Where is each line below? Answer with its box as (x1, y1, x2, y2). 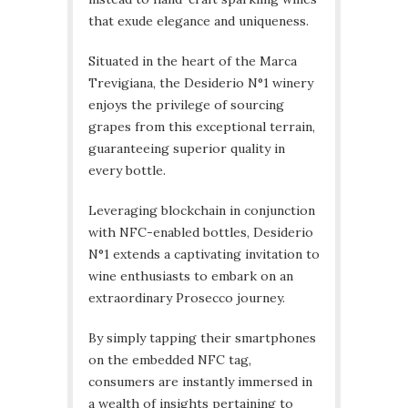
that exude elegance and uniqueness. (88, 13, 309, 30)
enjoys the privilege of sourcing (88, 97, 284, 114)
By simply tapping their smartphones (88, 330, 316, 347)
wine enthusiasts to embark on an (88, 268, 293, 285)
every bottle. (88, 162, 166, 179)
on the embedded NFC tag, (88, 352, 251, 369)
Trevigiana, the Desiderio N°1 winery (88, 75, 313, 92)
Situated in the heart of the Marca (88, 53, 297, 70)
